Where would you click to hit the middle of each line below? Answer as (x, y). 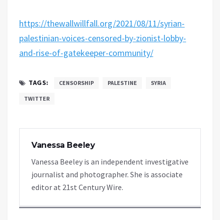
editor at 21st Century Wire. (77, 187)
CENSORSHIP (76, 82)
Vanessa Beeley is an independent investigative (110, 161)
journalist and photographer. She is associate (107, 174)
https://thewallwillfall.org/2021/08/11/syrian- (102, 23)
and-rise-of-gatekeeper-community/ (86, 53)
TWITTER (37, 98)
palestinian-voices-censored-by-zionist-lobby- (103, 38)
